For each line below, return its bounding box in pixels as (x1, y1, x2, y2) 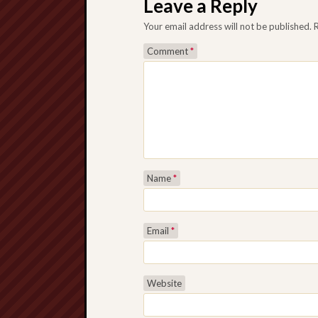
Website (147, 278, 182, 289)
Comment (147, 45, 190, 57)
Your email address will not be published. (143, 21, 312, 32)
